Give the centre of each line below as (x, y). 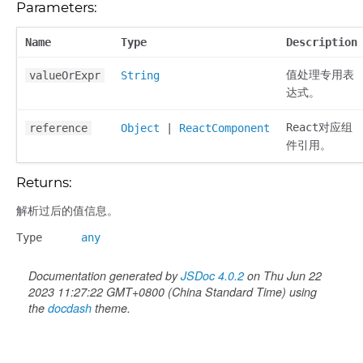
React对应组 (319, 127)
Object (140, 128)
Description (322, 42)
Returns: (44, 182)
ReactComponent (224, 128)
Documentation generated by (105, 275)
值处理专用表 (320, 75)
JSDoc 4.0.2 (212, 275)
